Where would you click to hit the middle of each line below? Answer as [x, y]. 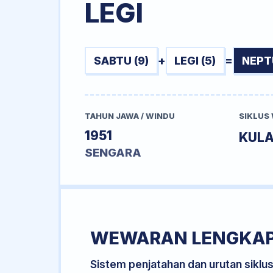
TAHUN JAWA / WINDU [130, 116]
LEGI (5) [195, 60]
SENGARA [113, 153]
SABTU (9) [121, 60]
